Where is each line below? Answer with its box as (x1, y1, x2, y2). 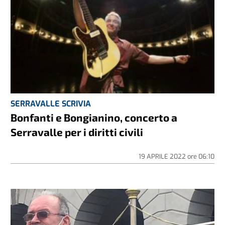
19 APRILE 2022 (138, 152, 187, 161)
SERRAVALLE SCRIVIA (11, 98, 91, 109)
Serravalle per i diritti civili (11, 125, 144, 138)
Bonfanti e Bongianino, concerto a (11, 110, 178, 124)
